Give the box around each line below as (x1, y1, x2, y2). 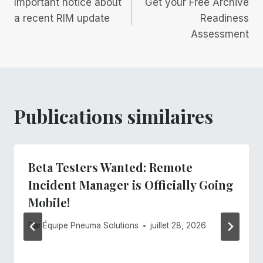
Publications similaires (14, 103, 213, 129)
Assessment (191, 28, 249, 41)
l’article (14, 31, 80, 56)
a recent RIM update (14, 12, 110, 25)
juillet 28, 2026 (150, 221, 207, 231)
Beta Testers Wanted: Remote (28, 159, 193, 176)
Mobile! (28, 194, 70, 211)
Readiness (200, 12, 249, 25)
